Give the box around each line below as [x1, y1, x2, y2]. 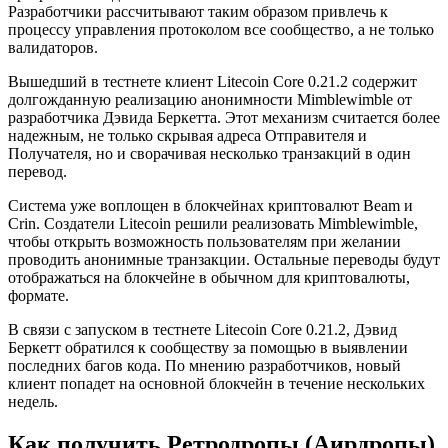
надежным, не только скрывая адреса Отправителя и [8, 127, 367, 145]
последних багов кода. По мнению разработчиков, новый [8, 357, 401, 375]
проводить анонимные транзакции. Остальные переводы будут [8, 251, 440, 269]
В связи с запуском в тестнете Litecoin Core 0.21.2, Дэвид [8, 321, 397, 339]
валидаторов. [8, 39, 98, 57]
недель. [8, 393, 58, 411]
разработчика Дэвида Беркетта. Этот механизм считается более [8, 109, 440, 127]
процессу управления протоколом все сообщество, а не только [8, 21, 434, 39]
